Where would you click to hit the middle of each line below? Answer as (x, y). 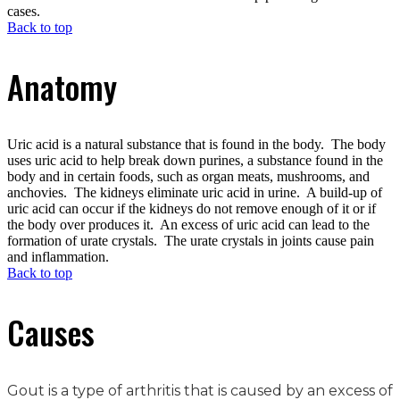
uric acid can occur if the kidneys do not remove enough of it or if (192, 209)
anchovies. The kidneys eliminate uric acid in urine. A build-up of (195, 193)
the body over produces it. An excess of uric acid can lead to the (188, 225)
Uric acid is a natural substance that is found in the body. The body (196, 145)
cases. (24, 12)
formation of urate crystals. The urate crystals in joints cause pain (191, 241)
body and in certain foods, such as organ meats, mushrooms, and (188, 177)
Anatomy (62, 87)
